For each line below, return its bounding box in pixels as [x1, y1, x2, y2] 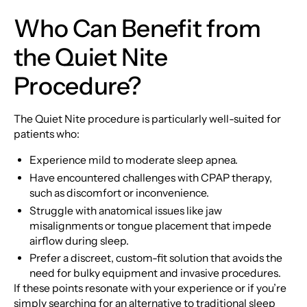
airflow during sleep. [29, 234, 130, 247]
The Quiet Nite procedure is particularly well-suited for [13, 112, 281, 125]
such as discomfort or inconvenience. [29, 186, 210, 199]
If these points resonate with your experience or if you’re [13, 282, 286, 295]
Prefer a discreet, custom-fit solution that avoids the [29, 251, 283, 265]
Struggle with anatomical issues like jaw [29, 204, 223, 217]
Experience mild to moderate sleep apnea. [29, 153, 238, 167]
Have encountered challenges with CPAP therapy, [29, 171, 273, 184]
